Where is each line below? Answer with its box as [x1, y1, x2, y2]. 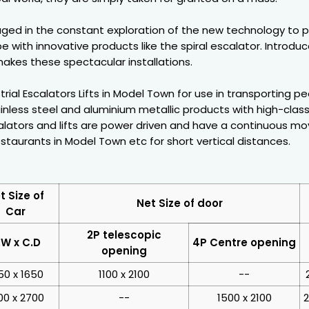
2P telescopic [86, 227, 161, 242]
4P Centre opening [192, 235, 296, 250]
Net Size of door [136, 195, 223, 210]
